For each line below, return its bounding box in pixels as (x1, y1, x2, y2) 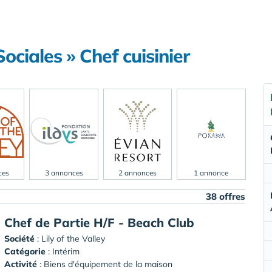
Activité (4, 258, 37, 270)
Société (4, 233, 35, 244)
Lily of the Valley (41, 233, 105, 244)
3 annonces (44, 168, 83, 177)
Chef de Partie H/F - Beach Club (4, 214, 194, 230)
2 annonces (118, 168, 157, 177)
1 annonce (194, 168, 229, 177)
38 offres (205, 190, 245, 202)
